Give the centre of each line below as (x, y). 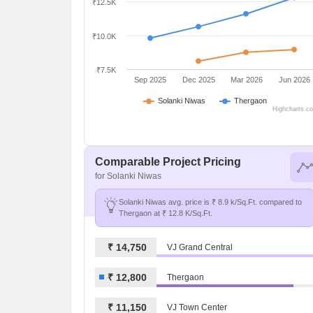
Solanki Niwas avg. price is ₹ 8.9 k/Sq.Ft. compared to (210, 202)
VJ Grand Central (200, 247)
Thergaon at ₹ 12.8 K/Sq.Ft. (166, 213)
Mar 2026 (246, 80)
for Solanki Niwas (128, 176)
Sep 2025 (151, 80)
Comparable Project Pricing (168, 162)
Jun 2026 (295, 80)
